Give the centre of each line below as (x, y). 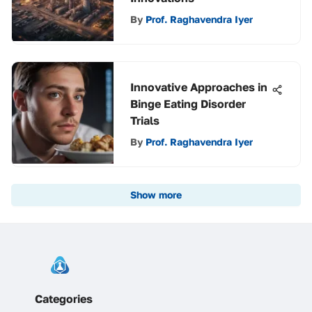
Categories (64, 299)
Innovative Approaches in (199, 87)
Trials (145, 120)
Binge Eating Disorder (188, 104)
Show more (156, 195)
